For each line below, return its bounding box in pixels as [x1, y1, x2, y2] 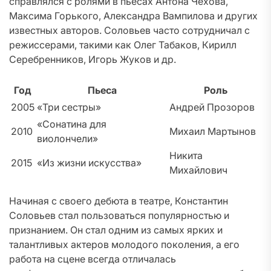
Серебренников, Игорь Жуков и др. [9, 53, 176, 65]
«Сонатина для [37, 118, 106, 130]
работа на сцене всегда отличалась [9, 253, 176, 265]
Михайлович [169, 164, 227, 176]
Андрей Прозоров [169, 101, 255, 113]
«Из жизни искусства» [37, 157, 142, 169]
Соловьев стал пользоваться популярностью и [9, 209, 229, 221]
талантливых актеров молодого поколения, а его [9, 238, 240, 250]
